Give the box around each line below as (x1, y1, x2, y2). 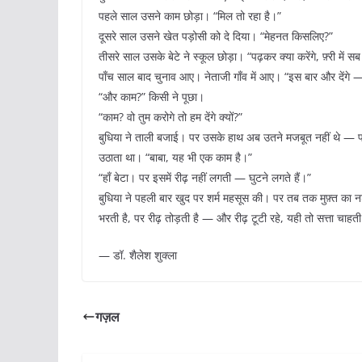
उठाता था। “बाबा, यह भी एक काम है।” (99, 149, 252, 166)
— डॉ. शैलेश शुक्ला (99, 247, 177, 263)
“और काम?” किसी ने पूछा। (99, 89, 204, 105)
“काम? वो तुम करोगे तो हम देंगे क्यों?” (99, 109, 242, 125)
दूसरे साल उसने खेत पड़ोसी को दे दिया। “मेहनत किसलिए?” (99, 28, 333, 44)
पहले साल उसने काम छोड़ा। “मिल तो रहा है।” (99, 8, 281, 24)
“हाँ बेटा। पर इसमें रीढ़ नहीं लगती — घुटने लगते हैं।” (99, 170, 311, 186)
